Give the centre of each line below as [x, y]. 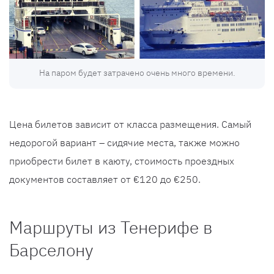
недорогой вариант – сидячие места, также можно [124, 142]
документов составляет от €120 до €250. [105, 179]
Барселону [51, 250]
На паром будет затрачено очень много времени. [137, 72]
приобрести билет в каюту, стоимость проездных [122, 161]
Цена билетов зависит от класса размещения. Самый [130, 124]
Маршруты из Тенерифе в [111, 227]
